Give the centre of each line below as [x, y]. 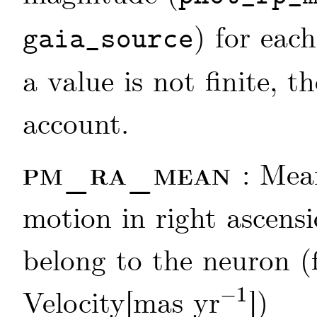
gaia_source [108, 41]
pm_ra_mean [132, 176]
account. [76, 126]
